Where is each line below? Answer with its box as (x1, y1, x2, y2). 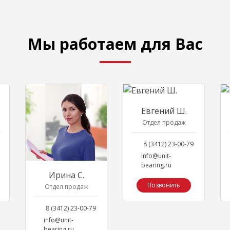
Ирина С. (48, 169, 84, 181)
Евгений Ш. (141, 105, 187, 117)
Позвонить (147, 181, 180, 189)
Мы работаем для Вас (27, 33, 203, 54)
